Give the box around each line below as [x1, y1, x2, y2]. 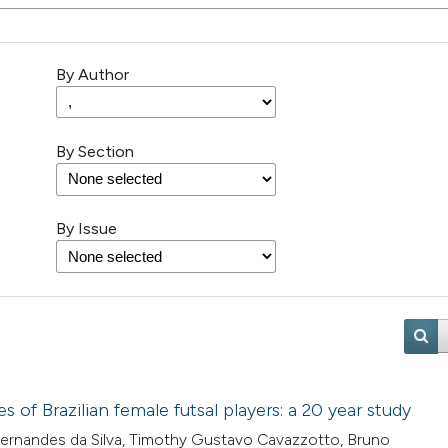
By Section [56, 142, 134, 162]
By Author [56, 65, 129, 85]
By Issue [56, 219, 117, 239]
